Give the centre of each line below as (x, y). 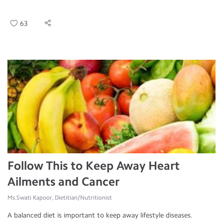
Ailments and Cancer (63, 181)
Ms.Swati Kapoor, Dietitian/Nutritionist (60, 198)
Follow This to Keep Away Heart (94, 166)
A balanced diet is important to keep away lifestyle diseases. (100, 215)
